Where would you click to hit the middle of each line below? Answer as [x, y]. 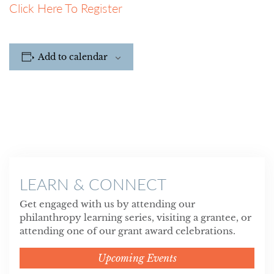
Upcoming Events [137, 258]
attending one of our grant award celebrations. [127, 231]
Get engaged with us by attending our [107, 204]
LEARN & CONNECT [93, 184]
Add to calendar [73, 57]
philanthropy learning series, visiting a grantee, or [135, 217]
